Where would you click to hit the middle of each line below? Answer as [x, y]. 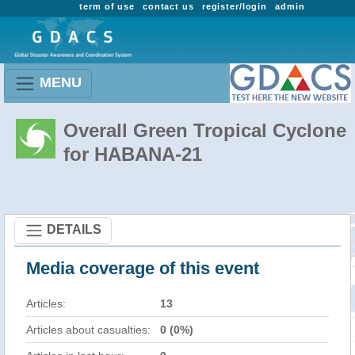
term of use [107, 6]
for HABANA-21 [133, 154]
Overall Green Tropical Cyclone [205, 130]
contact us [168, 6]
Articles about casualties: [88, 330]
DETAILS [74, 229]
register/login [235, 6]
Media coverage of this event [143, 268]
